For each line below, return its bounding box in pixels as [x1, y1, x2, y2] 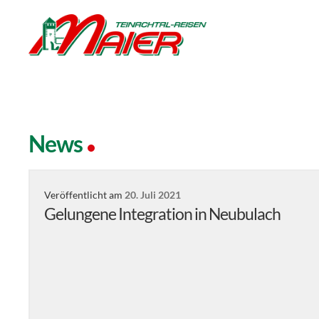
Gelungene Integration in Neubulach [44, 204, 281, 224]
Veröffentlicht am [44, 189, 125, 202]
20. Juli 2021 [125, 189, 182, 202]
